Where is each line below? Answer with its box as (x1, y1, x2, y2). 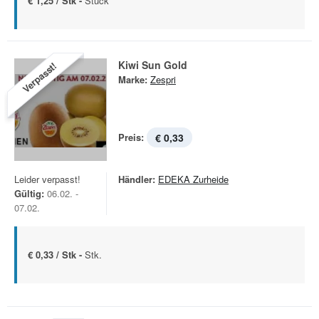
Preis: (118, 130, 144, 144)
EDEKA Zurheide (158, 172, 229, 186)
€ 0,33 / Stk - (28, 248, 85, 261)
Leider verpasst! (14, 172, 80, 186)
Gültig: (14, 187, 44, 200)
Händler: (118, 172, 155, 186)
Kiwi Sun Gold (118, 58, 187, 72)
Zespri (150, 73, 176, 86)
